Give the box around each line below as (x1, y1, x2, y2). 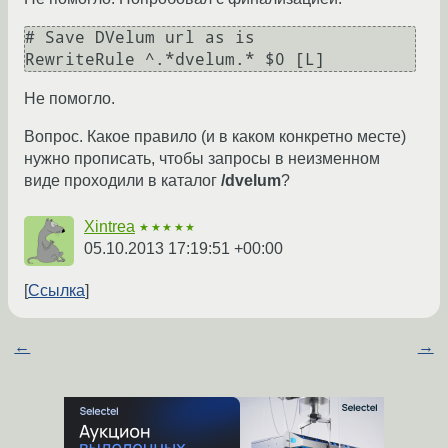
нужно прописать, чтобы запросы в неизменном (24, 150, 380, 168)
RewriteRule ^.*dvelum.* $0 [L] (25, 50, 325, 70)
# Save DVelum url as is (25, 28, 255, 48)
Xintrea (84, 218, 135, 236)
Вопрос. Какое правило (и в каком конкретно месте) (24, 128, 406, 146)
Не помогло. (24, 90, 115, 108)
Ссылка (28, 282, 85, 300)
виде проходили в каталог (24, 172, 221, 190)
